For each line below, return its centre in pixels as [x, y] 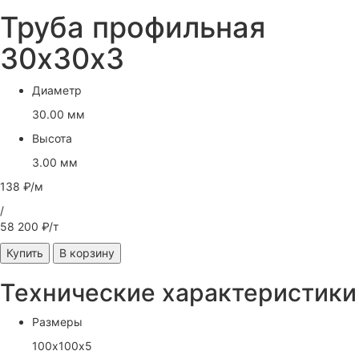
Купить [25, 253]
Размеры [57, 322]
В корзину [87, 253]
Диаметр [57, 90]
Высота [52, 138]
